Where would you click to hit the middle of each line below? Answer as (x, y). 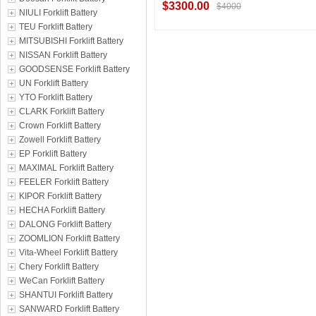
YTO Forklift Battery (56, 97)
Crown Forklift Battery (60, 126)
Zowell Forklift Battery (60, 140)
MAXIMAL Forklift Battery (66, 168)
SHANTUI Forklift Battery (66, 295)
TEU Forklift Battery (56, 27)
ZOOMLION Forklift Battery (69, 238)
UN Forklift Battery (54, 83)
